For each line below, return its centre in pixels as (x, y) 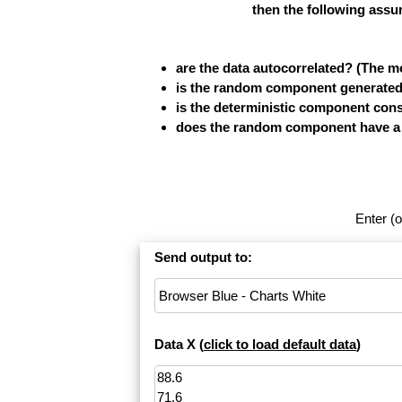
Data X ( (179, 345)
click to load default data (280, 345)
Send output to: (203, 258)
